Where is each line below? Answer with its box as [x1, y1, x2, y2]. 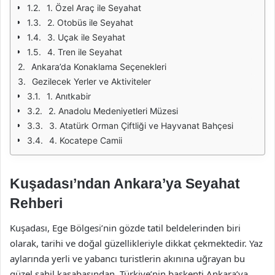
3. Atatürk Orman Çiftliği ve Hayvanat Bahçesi [49, 120, 233, 131]
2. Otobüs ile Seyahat [47, 17, 133, 28]
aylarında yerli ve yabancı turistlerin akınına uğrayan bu [10, 252, 245, 265]
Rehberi [10, 195, 63, 211]
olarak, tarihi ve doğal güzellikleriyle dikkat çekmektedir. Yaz [10, 236, 263, 249]
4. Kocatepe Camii [49, 135, 122, 145]
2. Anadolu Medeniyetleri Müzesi [48, 106, 178, 116]
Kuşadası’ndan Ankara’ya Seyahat [10, 176, 240, 192]
